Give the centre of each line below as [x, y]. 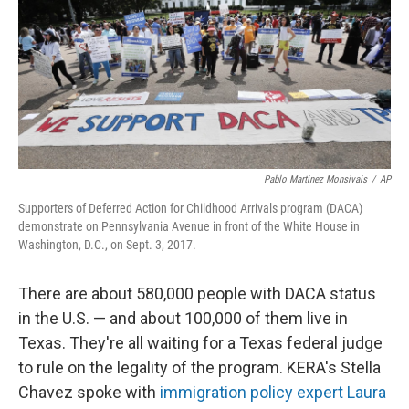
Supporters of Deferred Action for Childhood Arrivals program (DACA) [190, 209]
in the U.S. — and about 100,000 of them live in [183, 319]
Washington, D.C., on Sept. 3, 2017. [107, 245]
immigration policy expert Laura [273, 393]
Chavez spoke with [89, 393]
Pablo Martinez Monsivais [315, 180]
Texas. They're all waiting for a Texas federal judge [200, 343]
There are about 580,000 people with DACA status [197, 294]
